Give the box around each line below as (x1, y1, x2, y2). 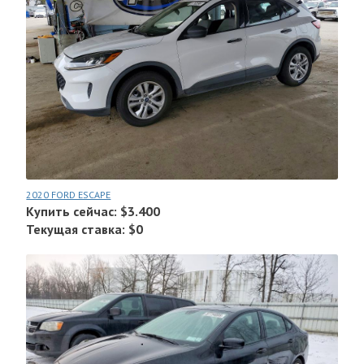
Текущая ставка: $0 (26, 220, 144, 237)
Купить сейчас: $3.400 (26, 202, 161, 219)
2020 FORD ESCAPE (26, 188, 111, 201)
